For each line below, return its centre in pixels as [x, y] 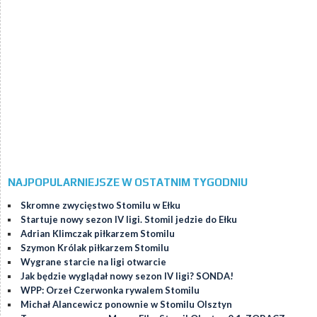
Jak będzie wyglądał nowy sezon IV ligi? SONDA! [127, 276]
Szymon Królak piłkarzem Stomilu [95, 248]
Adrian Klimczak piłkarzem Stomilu [98, 234]
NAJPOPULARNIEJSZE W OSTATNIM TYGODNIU [128, 183]
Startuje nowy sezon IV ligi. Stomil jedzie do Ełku [129, 220]
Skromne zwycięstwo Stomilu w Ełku [100, 206]
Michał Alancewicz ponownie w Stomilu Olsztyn [126, 305]
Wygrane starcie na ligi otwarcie [93, 262]
